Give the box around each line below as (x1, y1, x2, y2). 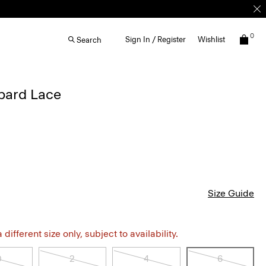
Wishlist (198, 35, 225, 44)
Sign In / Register (125, 35, 186, 44)
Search (77, 35, 102, 45)
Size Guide (208, 188, 254, 199)
